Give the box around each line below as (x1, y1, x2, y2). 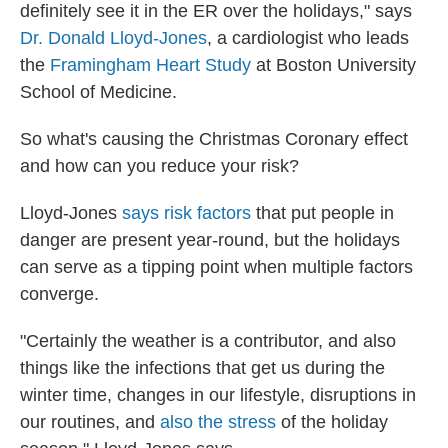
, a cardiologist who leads (207, 28, 409, 48)
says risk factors (122, 203, 256, 223)
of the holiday (281, 412, 388, 432)
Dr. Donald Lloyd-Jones (20, 28, 207, 48)
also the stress (160, 412, 281, 432)
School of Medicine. (20, 82, 177, 102)
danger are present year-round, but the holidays (20, 230, 400, 250)
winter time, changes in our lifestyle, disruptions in (20, 385, 416, 405)
